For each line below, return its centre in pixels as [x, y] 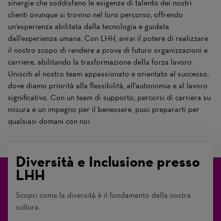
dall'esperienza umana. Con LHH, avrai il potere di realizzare [108, 38]
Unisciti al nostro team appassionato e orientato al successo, [108, 74]
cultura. [28, 207]
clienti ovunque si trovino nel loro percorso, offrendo [95, 15]
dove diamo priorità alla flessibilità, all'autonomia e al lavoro [108, 86]
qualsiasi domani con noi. [50, 121]
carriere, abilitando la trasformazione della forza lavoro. [101, 62]
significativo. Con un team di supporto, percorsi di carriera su [109, 97]
